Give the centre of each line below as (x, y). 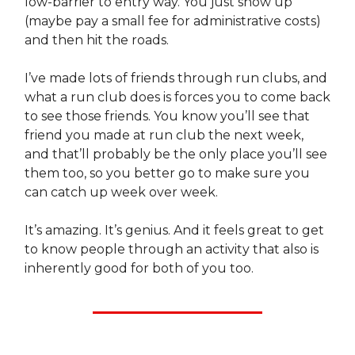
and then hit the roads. (97, 40)
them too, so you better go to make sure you (167, 174)
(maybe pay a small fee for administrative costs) (173, 21)
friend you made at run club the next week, (164, 136)
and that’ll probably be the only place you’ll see (176, 155)
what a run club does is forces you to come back (177, 97)
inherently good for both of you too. (139, 269)
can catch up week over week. (121, 193)
